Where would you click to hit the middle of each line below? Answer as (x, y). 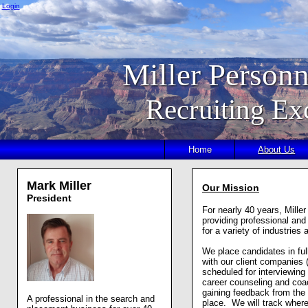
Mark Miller (59, 186)
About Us (277, 150)
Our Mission (231, 188)
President (49, 199)
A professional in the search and (91, 299)
